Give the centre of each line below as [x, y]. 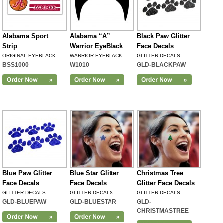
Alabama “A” [90, 36]
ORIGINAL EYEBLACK [29, 56]
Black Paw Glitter [163, 36]
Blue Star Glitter [94, 173]
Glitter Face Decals [166, 183]
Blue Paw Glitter [27, 173]
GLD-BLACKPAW [161, 65]
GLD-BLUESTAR [93, 202]
